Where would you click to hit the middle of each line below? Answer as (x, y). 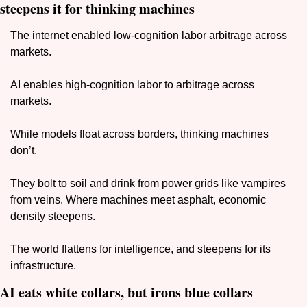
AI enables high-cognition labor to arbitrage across (132, 85)
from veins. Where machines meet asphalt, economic (138, 200)
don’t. (25, 151)
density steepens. (53, 217)
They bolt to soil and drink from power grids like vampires (148, 184)
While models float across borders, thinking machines (139, 134)
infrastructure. (43, 266)
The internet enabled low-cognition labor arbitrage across (149, 36)
